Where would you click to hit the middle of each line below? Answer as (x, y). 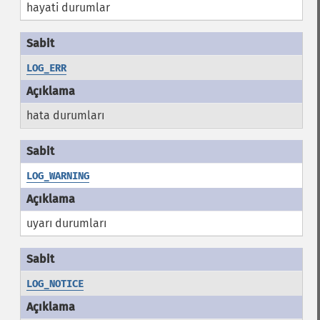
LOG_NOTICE (55, 284)
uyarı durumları (66, 223)
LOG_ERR (46, 68)
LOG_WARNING (57, 176)
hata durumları (65, 115)
